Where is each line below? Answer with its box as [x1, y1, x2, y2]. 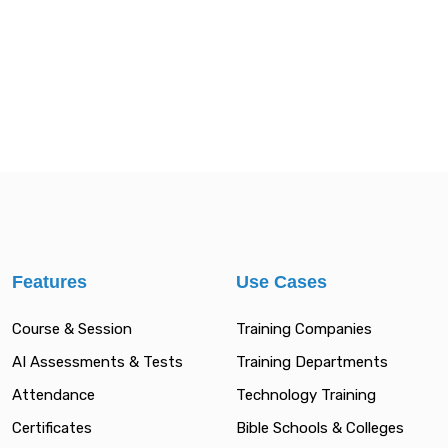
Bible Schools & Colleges [236, 419, 404, 437]
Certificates [12, 419, 92, 437]
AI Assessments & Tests [12, 353, 183, 371]
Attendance [12, 386, 95, 404]
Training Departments [236, 353, 388, 371]
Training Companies [236, 320, 372, 338]
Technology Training [236, 386, 376, 404]
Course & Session [12, 320, 132, 338]
